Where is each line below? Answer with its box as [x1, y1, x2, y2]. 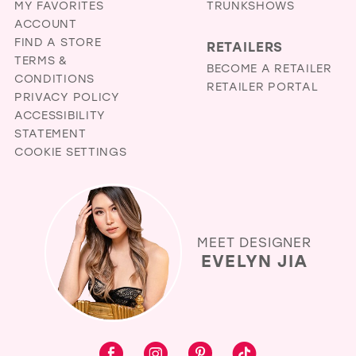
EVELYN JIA [201, 249, 308, 273]
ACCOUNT [14, 15, 77, 31]
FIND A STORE [14, 33, 102, 49]
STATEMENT [14, 125, 87, 141]
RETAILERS [206, 37, 284, 55]
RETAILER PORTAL [206, 79, 319, 95]
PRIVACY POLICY [14, 88, 120, 104]
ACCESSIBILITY [14, 106, 106, 122]
